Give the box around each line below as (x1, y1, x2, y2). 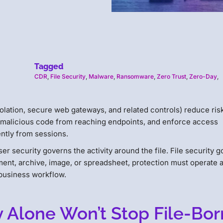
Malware (88, 73, 113, 81)
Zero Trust (156, 73, 186, 81)
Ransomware (116, 73, 154, 81)
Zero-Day (189, 73, 217, 81)
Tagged (34, 62, 63, 72)
